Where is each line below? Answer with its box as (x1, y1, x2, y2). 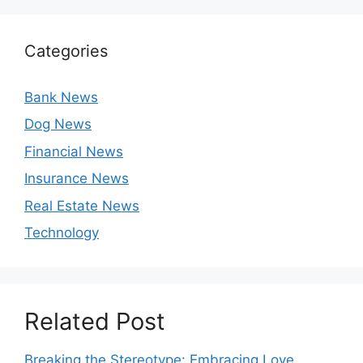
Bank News (24, 88, 98, 105)
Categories (24, 41, 108, 61)
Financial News (24, 143, 123, 160)
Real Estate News (24, 197, 139, 214)
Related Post (24, 307, 165, 335)
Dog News (24, 116, 92, 132)
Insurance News (24, 170, 129, 186)
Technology (24, 224, 99, 241)
